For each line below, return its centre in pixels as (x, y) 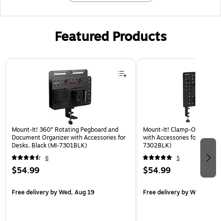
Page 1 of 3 (23, 63)
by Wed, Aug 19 (72, 193)
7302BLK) (157, 146)
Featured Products (110, 37)
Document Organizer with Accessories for (69, 138)
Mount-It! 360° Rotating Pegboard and (65, 130)
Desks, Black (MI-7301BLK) (50, 146)
